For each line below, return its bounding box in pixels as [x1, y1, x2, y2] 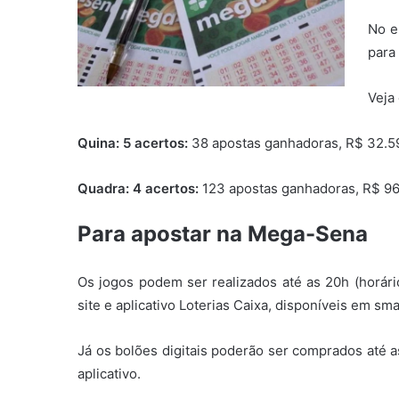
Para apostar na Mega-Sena [77, 221, 368, 248]
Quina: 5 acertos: [77, 134, 191, 152]
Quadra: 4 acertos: [77, 180, 202, 198]
